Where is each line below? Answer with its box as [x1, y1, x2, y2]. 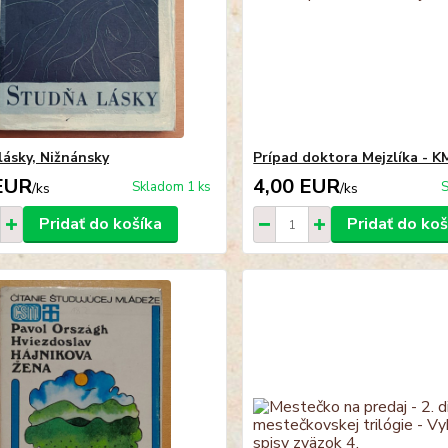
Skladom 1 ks [132, 178, 212, 197]
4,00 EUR [253, 173, 341, 201]
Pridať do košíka [38, 213, 162, 236]
